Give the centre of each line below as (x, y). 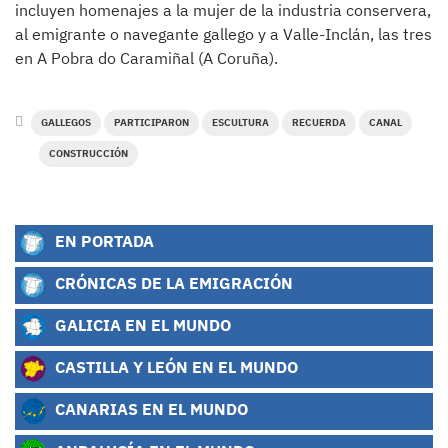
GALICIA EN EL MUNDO (141, 324)
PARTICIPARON (151, 122)
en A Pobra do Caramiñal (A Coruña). (146, 57)
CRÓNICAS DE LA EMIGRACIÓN (172, 282)
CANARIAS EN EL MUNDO (149, 408)
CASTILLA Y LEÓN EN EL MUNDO (174, 366)
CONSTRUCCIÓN (88, 153)
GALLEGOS (66, 122)
